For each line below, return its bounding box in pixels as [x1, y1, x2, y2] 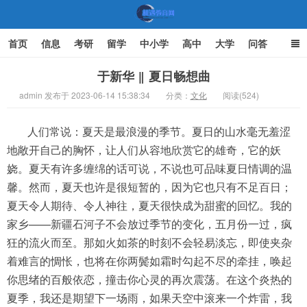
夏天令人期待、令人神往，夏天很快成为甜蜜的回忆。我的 [7, 197, 292, 213]
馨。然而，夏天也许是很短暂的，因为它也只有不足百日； [7, 179, 292, 195]
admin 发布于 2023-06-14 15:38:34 [19, 89, 150, 101]
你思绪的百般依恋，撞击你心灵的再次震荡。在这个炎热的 [7, 271, 292, 287]
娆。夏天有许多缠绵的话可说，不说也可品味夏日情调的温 [7, 160, 292, 176]
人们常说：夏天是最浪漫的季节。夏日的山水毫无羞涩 [27, 123, 291, 139]
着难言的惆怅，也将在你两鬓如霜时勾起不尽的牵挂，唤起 [7, 253, 292, 269]
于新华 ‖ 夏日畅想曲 [97, 67, 210, 85]
